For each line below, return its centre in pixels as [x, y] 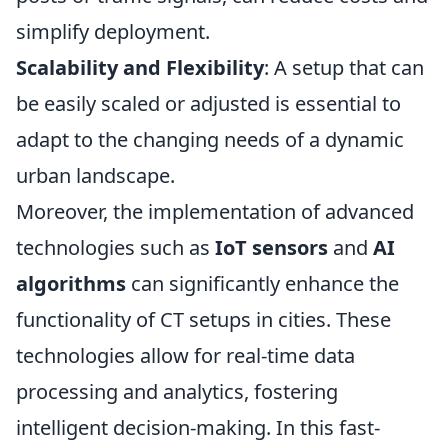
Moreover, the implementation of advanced [215, 211]
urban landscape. [95, 175]
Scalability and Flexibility [140, 67]
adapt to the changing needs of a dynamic [210, 139]
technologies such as [115, 247]
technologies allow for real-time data [185, 355]
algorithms [71, 283]
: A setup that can [344, 67]
